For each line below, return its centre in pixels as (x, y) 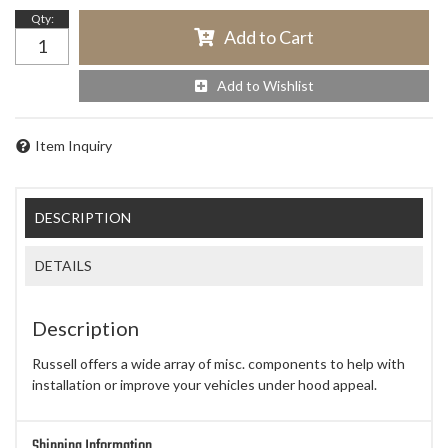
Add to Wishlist (265, 85)
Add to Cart (269, 37)
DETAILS (64, 265)
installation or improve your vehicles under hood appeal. (204, 385)
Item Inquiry (73, 146)
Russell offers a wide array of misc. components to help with (218, 364)
